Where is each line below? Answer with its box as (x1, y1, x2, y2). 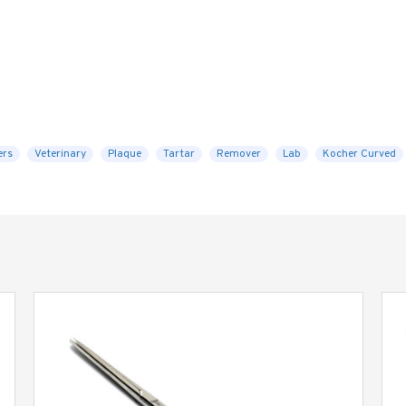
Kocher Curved (323, 147, 396, 161)
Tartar (163, 147, 195, 161)
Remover (217, 147, 261, 161)
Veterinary (34, 147, 86, 161)
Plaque (108, 147, 141, 161)
